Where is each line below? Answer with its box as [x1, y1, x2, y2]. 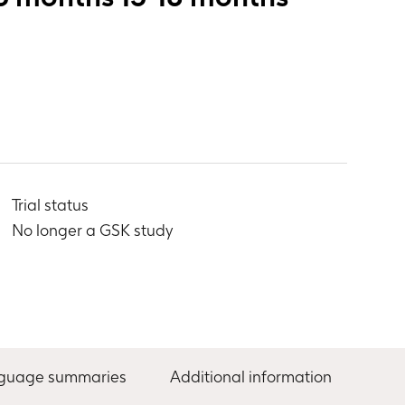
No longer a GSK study [11, 221, 173, 240]
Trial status [11, 195, 89, 214]
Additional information [170, 366, 332, 386]
